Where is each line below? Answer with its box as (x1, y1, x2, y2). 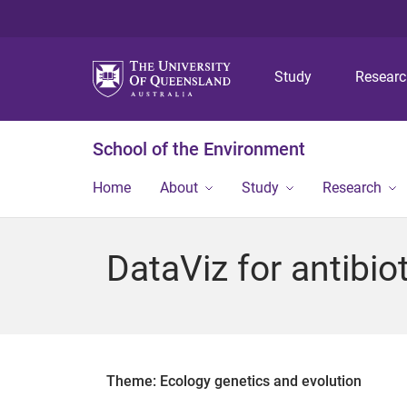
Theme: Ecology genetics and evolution (106, 372, 362, 390)
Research (323, 179, 382, 196)
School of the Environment (93, 138, 305, 160)
